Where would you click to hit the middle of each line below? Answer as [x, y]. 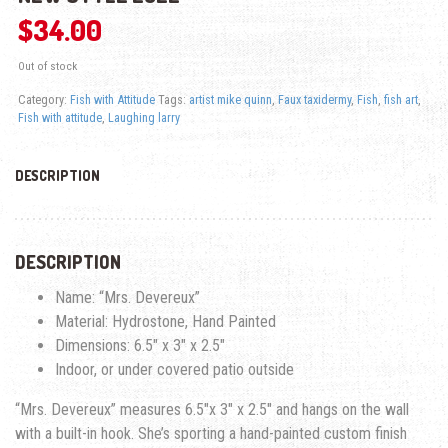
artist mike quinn [230, 100]
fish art [400, 100]
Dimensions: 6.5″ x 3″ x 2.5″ [140, 346]
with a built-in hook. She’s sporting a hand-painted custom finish [211, 434]
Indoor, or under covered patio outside [174, 370]
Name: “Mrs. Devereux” [127, 298]
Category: [43, 100]
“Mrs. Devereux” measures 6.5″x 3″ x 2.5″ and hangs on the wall [212, 410]
